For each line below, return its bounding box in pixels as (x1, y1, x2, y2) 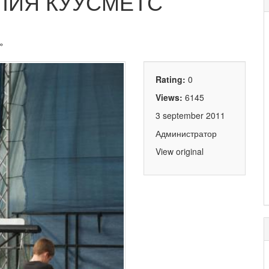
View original (156, 145, 204, 158)
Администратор (156, 127, 217, 140)
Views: (156, 91, 185, 104)
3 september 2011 (156, 109, 225, 122)
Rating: (156, 73, 188, 86)
